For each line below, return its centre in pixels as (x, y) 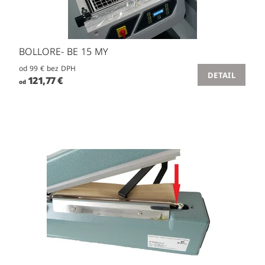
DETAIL (222, 75)
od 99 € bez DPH (61, 68)
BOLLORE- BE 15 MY (64, 51)
